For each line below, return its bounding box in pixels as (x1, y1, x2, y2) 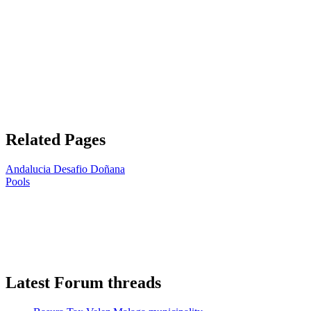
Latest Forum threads (6, 274, 161, 292)
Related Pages (6, 130, 106, 149)
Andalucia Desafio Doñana (6, 162, 125, 175)
